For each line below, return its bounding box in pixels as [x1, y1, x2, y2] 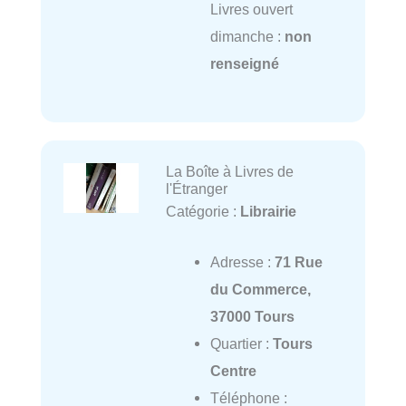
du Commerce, [209, 281, 311, 298]
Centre [209, 362, 256, 380]
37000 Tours [209, 308, 295, 325]
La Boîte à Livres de [165, 163, 294, 180]
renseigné [209, 55, 279, 72]
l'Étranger [165, 180, 227, 198]
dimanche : [209, 28, 285, 45]
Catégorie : [165, 203, 240, 220]
